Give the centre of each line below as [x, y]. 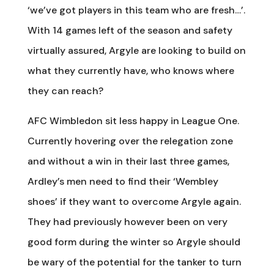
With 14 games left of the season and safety [130, 30]
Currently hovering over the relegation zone [130, 141]
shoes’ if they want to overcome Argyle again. [134, 201]
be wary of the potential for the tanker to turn [134, 262]
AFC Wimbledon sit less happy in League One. [133, 120]
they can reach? [65, 91]
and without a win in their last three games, [128, 161]
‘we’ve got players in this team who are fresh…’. [136, 10]
